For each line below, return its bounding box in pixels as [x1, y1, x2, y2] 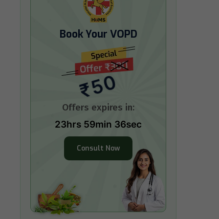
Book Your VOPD [59, 27, 137, 41]
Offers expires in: [62, 102, 134, 113]
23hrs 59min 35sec [55, 119, 142, 130]
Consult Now [77, 144, 120, 153]
